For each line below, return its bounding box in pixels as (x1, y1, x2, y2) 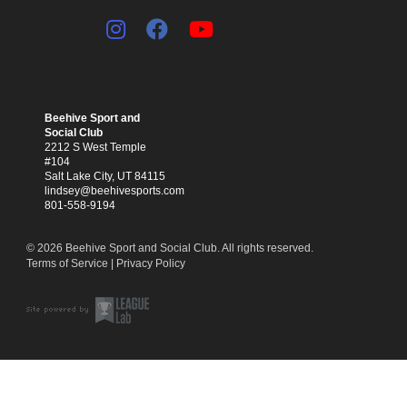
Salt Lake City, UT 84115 (44, 170, 165, 184)
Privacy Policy (115, 257, 185, 271)
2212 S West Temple (44, 141, 146, 154)
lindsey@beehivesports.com (44, 184, 184, 198)
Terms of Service (25, 257, 108, 271)
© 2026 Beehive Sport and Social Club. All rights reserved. (25, 242, 313, 255)
